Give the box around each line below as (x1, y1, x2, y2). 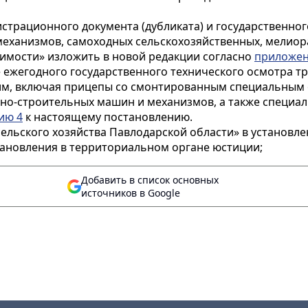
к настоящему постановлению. (23, 109, 192, 124)
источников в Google (81, 186, 180, 199)
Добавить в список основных (81, 173, 219, 186)
